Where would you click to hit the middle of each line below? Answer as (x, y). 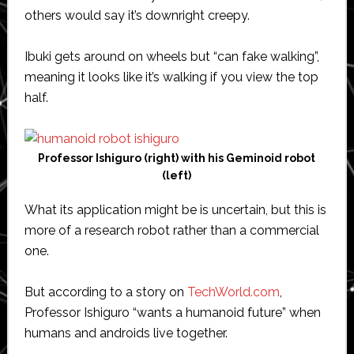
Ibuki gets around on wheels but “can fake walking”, (171, 56)
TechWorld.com (233, 292)
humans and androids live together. (126, 333)
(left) (177, 175)
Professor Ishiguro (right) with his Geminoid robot (177, 158)
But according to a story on (105, 292)
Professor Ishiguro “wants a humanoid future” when (172, 312)
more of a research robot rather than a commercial (171, 230)
